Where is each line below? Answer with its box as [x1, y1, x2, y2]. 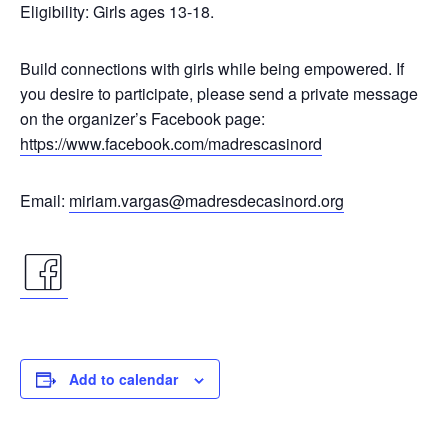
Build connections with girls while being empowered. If [20, 57, 404, 80]
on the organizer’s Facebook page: [20, 107, 265, 130]
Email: [20, 189, 69, 212]
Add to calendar [69, 369, 178, 389]
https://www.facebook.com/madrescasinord [20, 132, 322, 155]
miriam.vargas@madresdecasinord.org [69, 189, 344, 212]
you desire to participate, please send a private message [20, 82, 418, 105]
